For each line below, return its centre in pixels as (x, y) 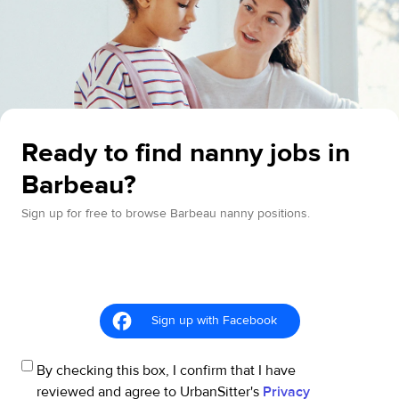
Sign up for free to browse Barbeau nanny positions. (166, 214)
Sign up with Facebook (214, 321)
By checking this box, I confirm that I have (166, 370)
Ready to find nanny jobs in (186, 153)
